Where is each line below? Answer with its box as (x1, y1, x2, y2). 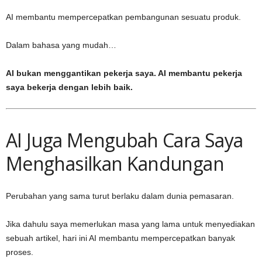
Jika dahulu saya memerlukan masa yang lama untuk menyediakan (6, 219, 255, 229)
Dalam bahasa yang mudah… (6, 40, 116, 50)
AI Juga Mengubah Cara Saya (6, 127, 243, 153)
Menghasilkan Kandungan (6, 150, 224, 176)
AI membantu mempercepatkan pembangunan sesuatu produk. (6, 12, 241, 22)
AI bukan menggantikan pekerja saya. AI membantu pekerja (6, 68, 242, 78)
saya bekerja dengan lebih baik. (6, 82, 133, 92)
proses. (6, 247, 33, 257)
